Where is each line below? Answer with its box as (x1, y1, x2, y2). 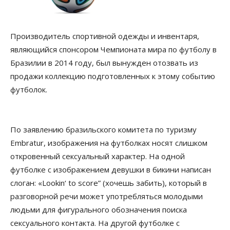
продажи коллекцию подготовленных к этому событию (10, 71, 215, 81)
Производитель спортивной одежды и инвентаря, (10, 31, 199, 41)
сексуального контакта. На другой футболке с (10, 218, 180, 228)
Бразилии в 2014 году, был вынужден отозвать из (10, 57, 198, 68)
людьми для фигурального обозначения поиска (10, 204, 187, 215)
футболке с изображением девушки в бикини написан (10, 164, 211, 175)
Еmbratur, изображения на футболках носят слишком (10, 138, 207, 148)
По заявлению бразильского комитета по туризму (10, 124, 197, 135)
